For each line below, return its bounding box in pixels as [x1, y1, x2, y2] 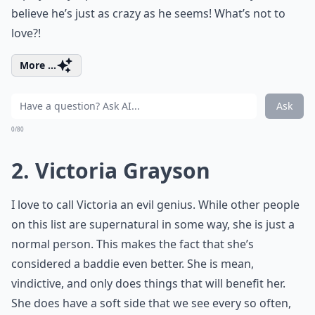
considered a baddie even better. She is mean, [11, 256, 254, 271]
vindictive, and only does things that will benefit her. [11, 276, 285, 291]
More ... [20, 58, 56, 72]
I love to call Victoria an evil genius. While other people [11, 197, 300, 212]
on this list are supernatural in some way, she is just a [11, 217, 295, 232]
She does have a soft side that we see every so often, [11, 295, 291, 311]
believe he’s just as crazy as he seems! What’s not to [11, 6, 285, 21]
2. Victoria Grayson [11, 156, 210, 185]
